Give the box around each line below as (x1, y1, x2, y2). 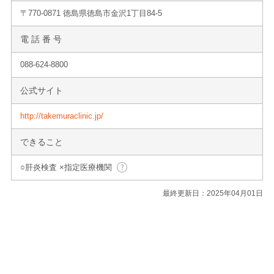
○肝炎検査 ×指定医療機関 (20, 162, 112, 172)
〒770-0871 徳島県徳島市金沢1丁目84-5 (20, 8, 162, 18)
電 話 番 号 (20, 34, 62, 44)
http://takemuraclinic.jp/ (20, 111, 103, 120)
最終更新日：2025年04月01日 (163, 188, 263, 198)
